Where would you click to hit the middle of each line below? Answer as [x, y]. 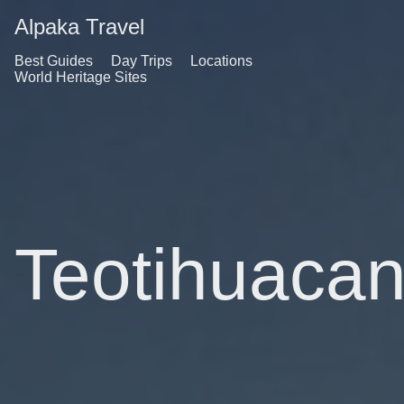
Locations [221, 61]
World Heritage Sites [81, 77]
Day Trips [142, 61]
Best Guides [54, 61]
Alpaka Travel [79, 27]
